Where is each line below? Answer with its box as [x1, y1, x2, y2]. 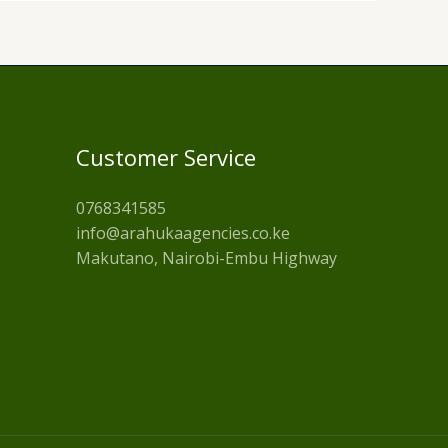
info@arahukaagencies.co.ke [75, 222, 290, 245]
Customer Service [75, 142, 256, 173]
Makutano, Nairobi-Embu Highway [75, 247, 337, 270]
